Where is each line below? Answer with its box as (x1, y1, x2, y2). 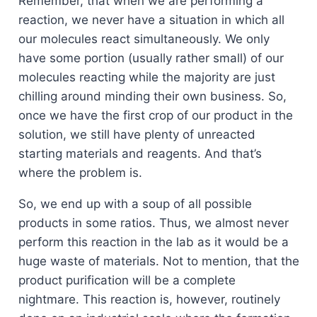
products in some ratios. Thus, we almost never (18, 216, 289, 231)
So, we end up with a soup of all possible (18, 197, 252, 212)
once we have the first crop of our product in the (18, 108, 293, 123)
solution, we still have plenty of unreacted (18, 127, 255, 142)
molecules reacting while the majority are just (18, 70, 275, 85)
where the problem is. (18, 166, 142, 180)
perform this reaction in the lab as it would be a (18, 235, 289, 250)
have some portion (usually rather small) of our (18, 51, 284, 66)
